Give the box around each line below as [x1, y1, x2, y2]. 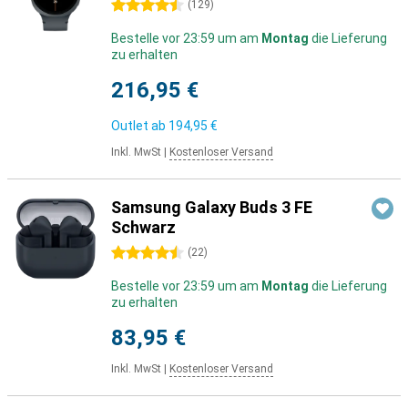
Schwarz [111, 218, 176, 237]
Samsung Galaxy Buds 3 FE [111, 198, 312, 217]
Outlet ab [111, 118, 168, 133]
